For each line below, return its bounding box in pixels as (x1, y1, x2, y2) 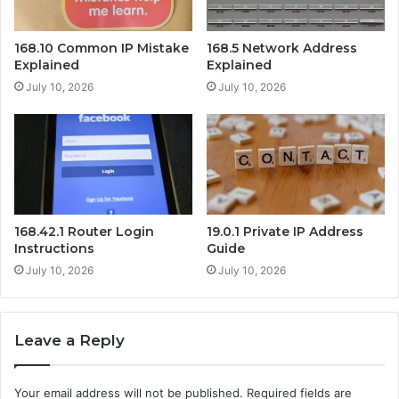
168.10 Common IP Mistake (14, 39, 189, 56)
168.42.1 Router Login (14, 223, 154, 240)
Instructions (14, 240, 94, 256)
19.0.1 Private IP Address (207, 223, 363, 240)
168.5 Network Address (207, 39, 357, 56)
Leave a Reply (14, 330, 125, 349)
